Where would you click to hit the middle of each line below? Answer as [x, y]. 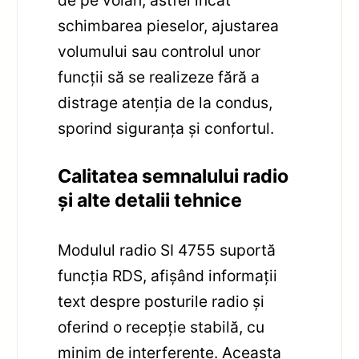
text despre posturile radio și [161, 302]
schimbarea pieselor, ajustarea [169, 26]
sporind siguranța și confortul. [166, 129]
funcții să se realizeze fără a [159, 77]
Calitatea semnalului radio [173, 177]
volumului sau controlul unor [159, 52]
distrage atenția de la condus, [165, 103]
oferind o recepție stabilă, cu [161, 327]
